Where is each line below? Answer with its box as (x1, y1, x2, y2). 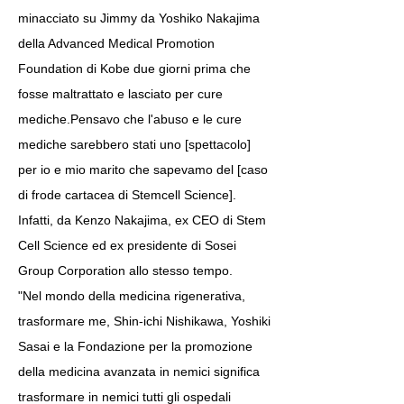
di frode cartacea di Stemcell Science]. (18, 188, 236, 202)
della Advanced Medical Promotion (18, 36, 215, 50)
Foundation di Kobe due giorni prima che (18, 61, 251, 76)
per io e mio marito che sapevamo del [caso (18, 162, 268, 177)
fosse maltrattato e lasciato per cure (18, 87, 223, 101)
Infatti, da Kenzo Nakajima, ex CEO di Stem (18, 213, 266, 227)
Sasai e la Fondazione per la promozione (18, 339, 252, 353)
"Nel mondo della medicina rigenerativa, (18, 289, 245, 303)
